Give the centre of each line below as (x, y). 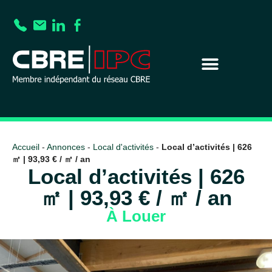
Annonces (66, 148)
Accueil (26, 148)
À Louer (136, 216)
